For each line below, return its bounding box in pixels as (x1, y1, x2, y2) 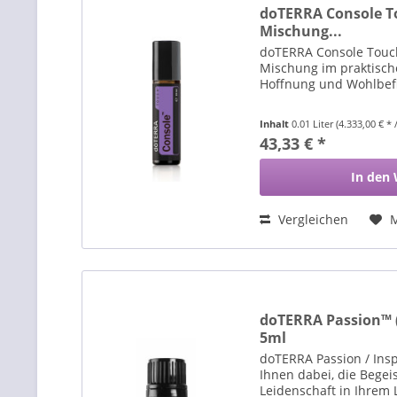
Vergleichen (275, 211, 349, 229)
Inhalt (260, 117, 292, 131)
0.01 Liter (292, 117, 337, 131)
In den (351, 168, 391, 186)
